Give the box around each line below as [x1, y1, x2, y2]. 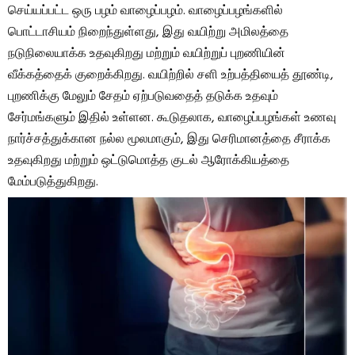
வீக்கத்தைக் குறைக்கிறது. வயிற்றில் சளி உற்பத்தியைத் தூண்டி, [8, 64, 334, 86]
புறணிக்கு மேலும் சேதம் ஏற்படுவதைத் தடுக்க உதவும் [8, 86, 278, 107]
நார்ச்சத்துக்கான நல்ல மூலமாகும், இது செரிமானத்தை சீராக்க [8, 128, 330, 150]
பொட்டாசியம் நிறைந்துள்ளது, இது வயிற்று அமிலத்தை [8, 21, 288, 43]
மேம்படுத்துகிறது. [8, 171, 98, 193]
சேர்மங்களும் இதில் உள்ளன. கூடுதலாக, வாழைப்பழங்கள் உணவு [8, 107, 336, 128]
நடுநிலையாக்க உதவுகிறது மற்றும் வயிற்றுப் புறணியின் [8, 43, 285, 64]
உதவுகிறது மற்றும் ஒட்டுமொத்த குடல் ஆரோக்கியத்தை [8, 150, 289, 171]
